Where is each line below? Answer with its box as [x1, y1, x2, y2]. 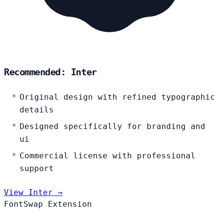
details [20, 105, 54, 115]
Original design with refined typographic [20, 92, 215, 102]
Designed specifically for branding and [20, 122, 205, 131]
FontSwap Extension [4, 199, 92, 209]
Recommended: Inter [4, 67, 97, 78]
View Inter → [4, 188, 63, 197]
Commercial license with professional [20, 151, 196, 161]
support [20, 164, 54, 174]
